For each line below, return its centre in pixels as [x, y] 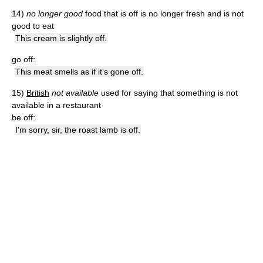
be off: [23, 117]
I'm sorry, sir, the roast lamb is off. [78, 130]
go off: [23, 59]
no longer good [55, 14]
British [38, 93]
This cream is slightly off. [61, 38]
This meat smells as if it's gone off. [79, 72]
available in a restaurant [56, 105]
